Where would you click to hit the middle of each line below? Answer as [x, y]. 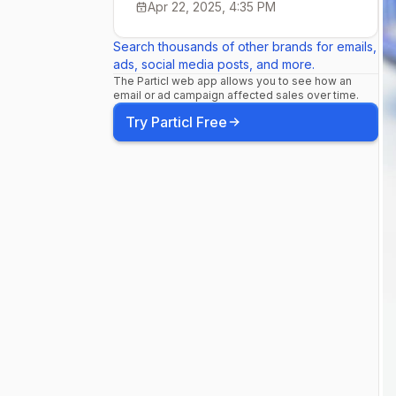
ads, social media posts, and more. [214, 64]
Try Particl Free [176, 122]
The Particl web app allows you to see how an [232, 81]
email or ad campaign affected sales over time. [236, 95]
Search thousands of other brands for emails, [245, 46]
